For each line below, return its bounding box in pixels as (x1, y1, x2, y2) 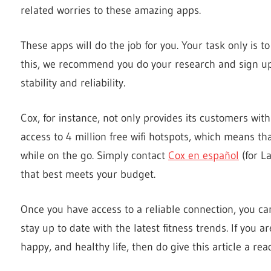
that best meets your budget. (21, 167, 155, 181)
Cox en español (168, 148, 239, 162)
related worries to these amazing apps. (21, 3, 201, 17)
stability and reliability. (21, 76, 125, 90)
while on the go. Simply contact (21, 148, 168, 162)
